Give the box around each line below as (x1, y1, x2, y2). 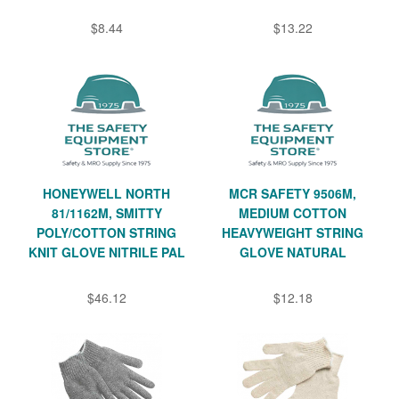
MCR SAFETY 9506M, (229, 184, 356, 203)
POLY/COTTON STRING (37, 224, 176, 242)
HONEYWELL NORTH (43, 184, 170, 203)
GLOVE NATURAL (239, 243, 346, 262)
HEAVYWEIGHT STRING (222, 224, 363, 242)
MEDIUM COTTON (239, 204, 346, 223)
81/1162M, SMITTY (51, 204, 162, 223)
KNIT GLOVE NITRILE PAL (28, 243, 185, 262)
